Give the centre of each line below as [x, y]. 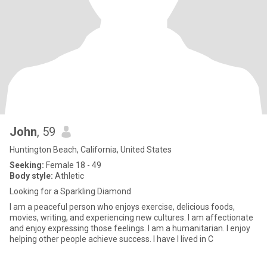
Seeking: [27, 165]
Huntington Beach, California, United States [91, 150]
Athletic [69, 176]
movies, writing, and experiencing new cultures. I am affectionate [131, 218]
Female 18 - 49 [73, 165]
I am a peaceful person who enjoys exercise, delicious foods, [122, 207]
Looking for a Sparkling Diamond [70, 191]
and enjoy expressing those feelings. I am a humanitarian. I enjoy [130, 228]
